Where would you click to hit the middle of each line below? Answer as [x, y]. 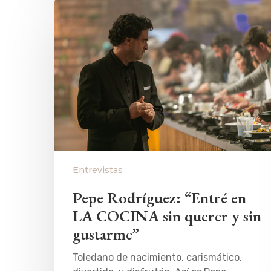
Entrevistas [98, 170]
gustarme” [106, 234]
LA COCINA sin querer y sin [167, 216]
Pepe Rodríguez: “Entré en [159, 198]
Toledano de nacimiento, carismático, [157, 257]
